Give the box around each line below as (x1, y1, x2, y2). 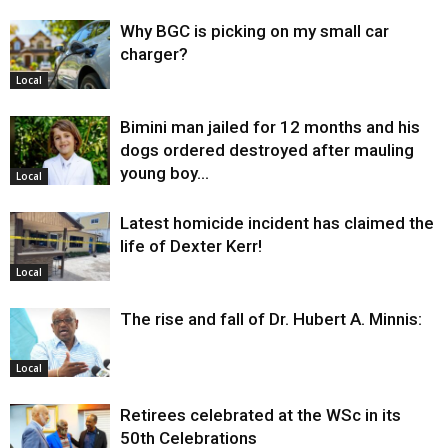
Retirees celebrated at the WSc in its (120, 405, 401, 426)
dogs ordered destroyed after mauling (120, 140, 414, 161)
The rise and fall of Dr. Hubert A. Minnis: (120, 309, 422, 330)
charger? (120, 44, 188, 65)
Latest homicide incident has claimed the (120, 213, 434, 234)
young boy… (120, 163, 209, 184)
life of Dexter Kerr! (120, 236, 262, 257)
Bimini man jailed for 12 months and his (120, 117, 420, 138)
